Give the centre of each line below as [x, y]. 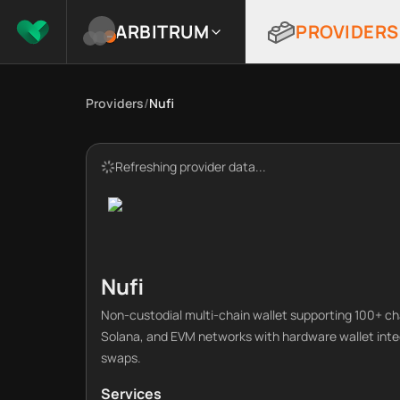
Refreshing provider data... [191, 167]
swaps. [121, 358]
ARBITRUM [162, 31]
